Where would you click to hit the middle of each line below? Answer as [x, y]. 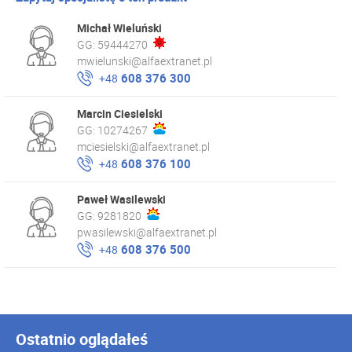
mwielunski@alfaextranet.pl [145, 61]
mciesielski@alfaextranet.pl [143, 147]
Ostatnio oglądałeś [82, 339]
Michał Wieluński [119, 28]
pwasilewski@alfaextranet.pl [147, 232]
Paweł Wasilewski [121, 199]
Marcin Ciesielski [120, 114]
